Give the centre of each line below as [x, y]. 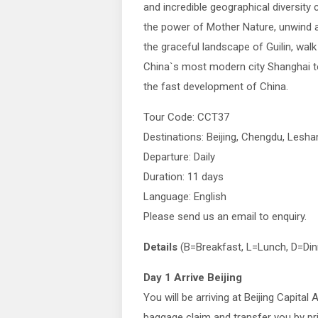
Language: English [185, 197]
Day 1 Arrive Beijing [193, 278]
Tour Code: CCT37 [186, 117]
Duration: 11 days [183, 177]
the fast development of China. [216, 87]
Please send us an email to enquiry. [225, 216]
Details [160, 247]
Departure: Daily [179, 157]
